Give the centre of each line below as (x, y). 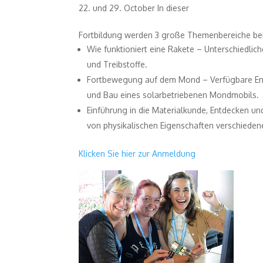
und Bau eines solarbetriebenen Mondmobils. (173, 95)
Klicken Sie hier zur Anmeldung (137, 153)
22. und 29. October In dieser (134, 8)
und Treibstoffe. (117, 64)
